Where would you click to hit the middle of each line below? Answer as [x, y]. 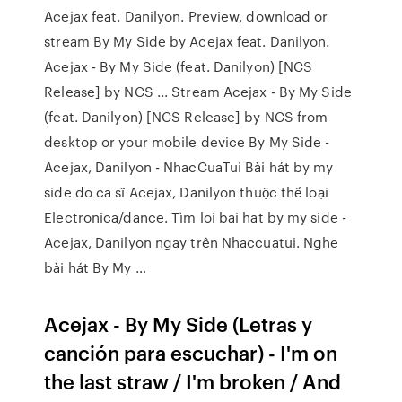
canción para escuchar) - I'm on [191, 352]
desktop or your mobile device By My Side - [187, 142]
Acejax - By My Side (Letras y [179, 323]
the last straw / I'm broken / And [193, 381]
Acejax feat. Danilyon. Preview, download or [186, 16]
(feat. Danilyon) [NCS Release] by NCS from [186, 117]
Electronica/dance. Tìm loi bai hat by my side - [195, 217]
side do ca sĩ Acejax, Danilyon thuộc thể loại [186, 192]
